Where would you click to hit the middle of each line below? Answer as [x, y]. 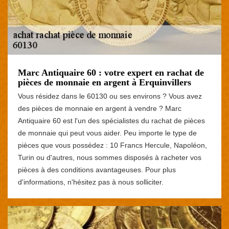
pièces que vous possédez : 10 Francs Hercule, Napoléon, [112, 145]
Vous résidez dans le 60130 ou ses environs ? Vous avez [110, 96]
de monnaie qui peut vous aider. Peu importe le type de [107, 133]
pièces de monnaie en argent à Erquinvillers [105, 82]
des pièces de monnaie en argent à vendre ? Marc [100, 108]
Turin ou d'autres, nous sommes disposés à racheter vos [110, 157]
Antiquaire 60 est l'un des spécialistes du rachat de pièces [111, 120]
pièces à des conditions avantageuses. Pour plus [97, 169]
